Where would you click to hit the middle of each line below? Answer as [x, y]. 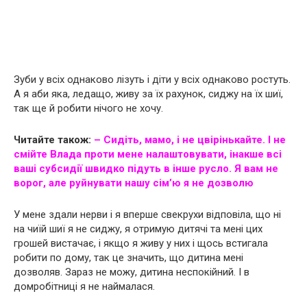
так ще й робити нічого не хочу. [88, 108]
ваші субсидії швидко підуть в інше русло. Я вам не [146, 168]
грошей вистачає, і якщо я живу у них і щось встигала [141, 243]
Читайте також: [54, 139]
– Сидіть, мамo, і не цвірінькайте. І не [190, 139]
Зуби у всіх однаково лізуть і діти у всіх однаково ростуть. [152, 79]
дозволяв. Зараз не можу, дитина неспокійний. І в [132, 272]
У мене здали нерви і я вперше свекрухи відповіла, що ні [147, 214]
